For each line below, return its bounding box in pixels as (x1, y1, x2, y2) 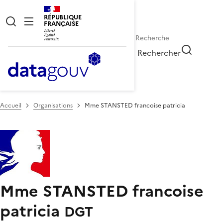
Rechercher (137, 46, 181, 59)
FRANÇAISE (44, 19, 79, 28)
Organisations (33, 101, 73, 110)
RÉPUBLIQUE (44, 12, 82, 22)
